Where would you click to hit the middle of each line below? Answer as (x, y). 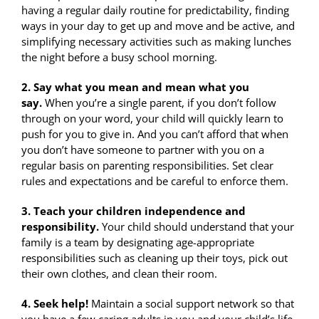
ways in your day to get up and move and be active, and (158, 26)
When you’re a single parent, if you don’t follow (159, 103)
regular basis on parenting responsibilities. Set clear (147, 166)
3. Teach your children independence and (134, 211)
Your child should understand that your (197, 227)
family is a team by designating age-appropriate (138, 242)
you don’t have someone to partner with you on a (143, 150)
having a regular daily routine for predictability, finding (155, 10)
